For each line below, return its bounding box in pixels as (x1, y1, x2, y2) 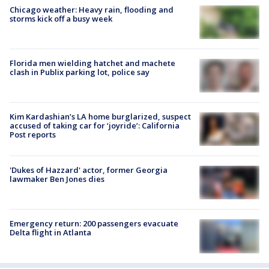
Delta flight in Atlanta (10, 227, 91, 238)
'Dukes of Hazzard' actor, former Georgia (10, 165, 168, 176)
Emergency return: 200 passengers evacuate (10, 218, 178, 229)
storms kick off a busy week (10, 13, 112, 24)
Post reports (10, 128, 56, 140)
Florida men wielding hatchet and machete (10, 57, 175, 68)
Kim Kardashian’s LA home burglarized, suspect (10, 110, 191, 122)
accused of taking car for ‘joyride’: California (10, 119, 180, 131)
